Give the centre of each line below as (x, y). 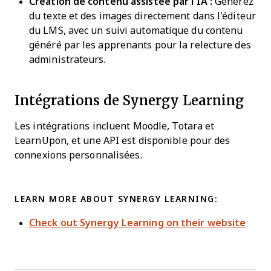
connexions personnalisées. (78, 155)
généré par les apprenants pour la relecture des (140, 45)
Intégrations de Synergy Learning (129, 100)
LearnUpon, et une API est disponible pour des (122, 141)
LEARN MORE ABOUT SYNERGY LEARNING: (116, 199)
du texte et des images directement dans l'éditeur (142, 16)
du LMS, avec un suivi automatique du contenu (136, 31)
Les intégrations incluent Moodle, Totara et (115, 126)
